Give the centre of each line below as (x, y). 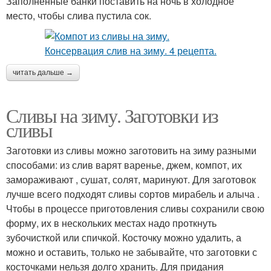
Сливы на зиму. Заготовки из (112, 115)
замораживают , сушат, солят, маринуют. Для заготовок (131, 179)
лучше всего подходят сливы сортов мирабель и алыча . (133, 194)
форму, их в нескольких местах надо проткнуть (111, 223)
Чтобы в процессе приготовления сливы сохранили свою (135, 208)
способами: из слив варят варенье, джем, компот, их (124, 165)
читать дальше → (43, 73)
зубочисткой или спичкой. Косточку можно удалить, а (124, 237)
